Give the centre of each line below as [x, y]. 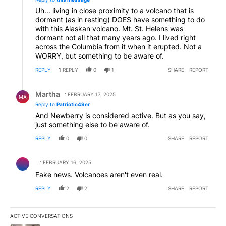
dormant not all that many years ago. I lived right [116, 38]
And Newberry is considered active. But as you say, [121, 116]
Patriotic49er [73, 105]
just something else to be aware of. [93, 125]
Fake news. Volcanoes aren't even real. [99, 175]
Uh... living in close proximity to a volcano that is [115, 11]
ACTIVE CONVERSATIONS [41, 216]
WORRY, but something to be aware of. [100, 56]
